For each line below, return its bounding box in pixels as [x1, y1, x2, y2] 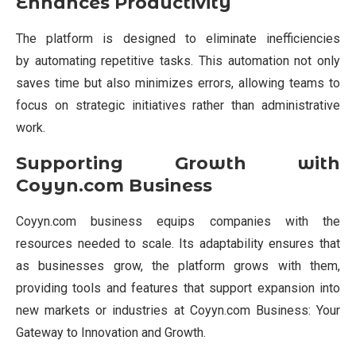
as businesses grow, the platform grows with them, [16, 257, 340, 273]
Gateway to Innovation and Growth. [16, 324, 206, 340]
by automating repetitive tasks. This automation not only [16, 52, 340, 68]
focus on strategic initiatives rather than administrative [16, 97, 340, 113]
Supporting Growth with [16, 152, 340, 174]
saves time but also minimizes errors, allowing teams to [16, 75, 340, 91]
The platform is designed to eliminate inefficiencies [16, 30, 340, 46]
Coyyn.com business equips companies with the [16, 213, 340, 229]
